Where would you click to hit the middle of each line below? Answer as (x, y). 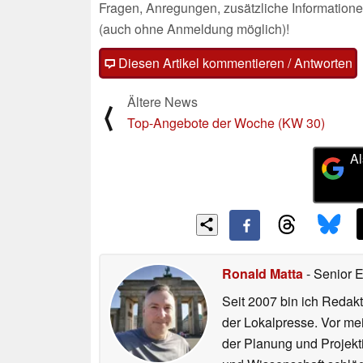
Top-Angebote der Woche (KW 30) (226, 122)
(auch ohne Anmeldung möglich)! (194, 28)
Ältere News (162, 101)
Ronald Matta (263, 274)
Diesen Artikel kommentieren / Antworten (234, 62)
